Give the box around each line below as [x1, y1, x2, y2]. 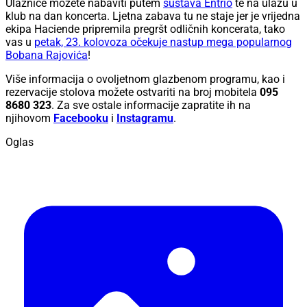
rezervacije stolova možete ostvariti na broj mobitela [5, 86, 260, 99]
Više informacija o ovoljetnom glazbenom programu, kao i [5, 73, 285, 86]
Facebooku [53, 112, 108, 125]
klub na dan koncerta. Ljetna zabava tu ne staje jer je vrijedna [5, 10, 300, 23]
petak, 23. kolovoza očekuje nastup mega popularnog [34, 36, 292, 49]
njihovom [5, 112, 53, 125]
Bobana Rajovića [5, 49, 88, 62]
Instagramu [116, 112, 173, 125]
